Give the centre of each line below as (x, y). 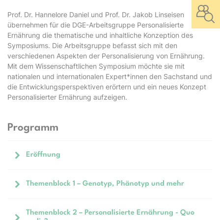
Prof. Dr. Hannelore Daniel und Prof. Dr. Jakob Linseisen (96, 14)
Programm (33, 128)
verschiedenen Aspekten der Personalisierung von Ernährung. (106, 56)
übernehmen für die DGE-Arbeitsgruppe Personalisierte (96, 25)
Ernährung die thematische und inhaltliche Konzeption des (100, 35)
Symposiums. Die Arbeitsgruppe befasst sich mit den (92, 45)
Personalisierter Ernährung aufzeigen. (67, 97)
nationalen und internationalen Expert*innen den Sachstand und (110, 76)
